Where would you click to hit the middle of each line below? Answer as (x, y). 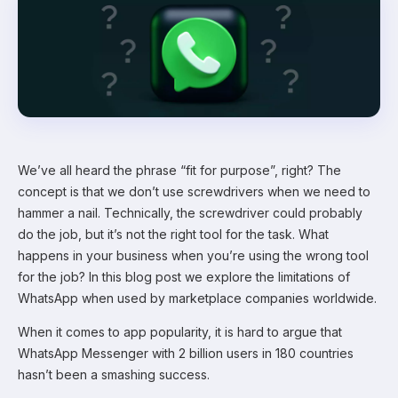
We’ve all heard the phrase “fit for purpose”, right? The (179, 170)
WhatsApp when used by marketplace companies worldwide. (197, 298)
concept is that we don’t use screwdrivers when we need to (194, 191)
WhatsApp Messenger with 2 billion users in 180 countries (186, 353)
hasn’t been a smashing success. (114, 374)
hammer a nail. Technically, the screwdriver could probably (190, 212)
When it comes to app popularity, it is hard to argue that (180, 331)
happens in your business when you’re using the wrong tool (193, 255)
